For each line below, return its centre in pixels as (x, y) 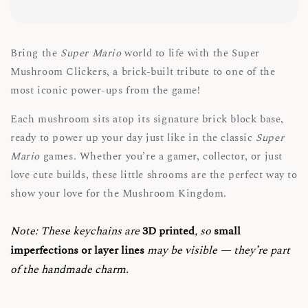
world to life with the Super (191, 54)
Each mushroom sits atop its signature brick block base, (147, 120)
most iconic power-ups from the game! (106, 91)
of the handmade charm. (69, 270)
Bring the (35, 54)
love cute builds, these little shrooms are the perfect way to (154, 175)
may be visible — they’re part (217, 251)
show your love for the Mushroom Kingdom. (119, 194)
